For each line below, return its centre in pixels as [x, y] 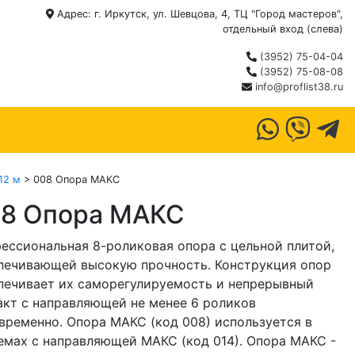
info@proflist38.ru [299, 87]
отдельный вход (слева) [283, 29]
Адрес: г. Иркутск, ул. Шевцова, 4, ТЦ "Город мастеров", [198, 14]
